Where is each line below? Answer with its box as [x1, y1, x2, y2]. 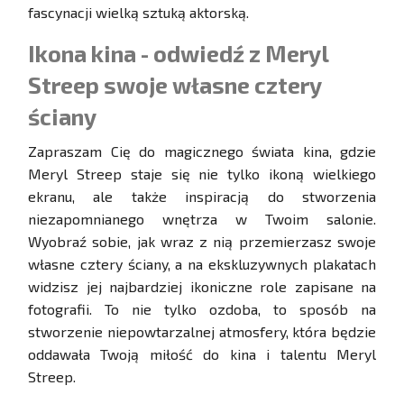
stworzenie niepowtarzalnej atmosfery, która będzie [28, 323, 376, 341]
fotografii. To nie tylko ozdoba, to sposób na [28, 300, 376, 318]
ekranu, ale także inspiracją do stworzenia [28, 188, 376, 206]
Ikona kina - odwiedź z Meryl [28, 40, 328, 68]
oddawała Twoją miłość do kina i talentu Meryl [28, 345, 376, 363]
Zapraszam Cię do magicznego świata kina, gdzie [28, 142, 376, 161]
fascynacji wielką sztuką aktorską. [28, 4, 249, 22]
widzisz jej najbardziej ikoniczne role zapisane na [28, 278, 376, 296]
